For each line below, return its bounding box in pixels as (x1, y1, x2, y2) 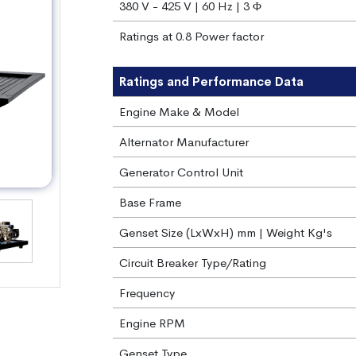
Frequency (118, 285, 175, 301)
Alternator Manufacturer (118, 134, 249, 150)
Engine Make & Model (118, 104, 239, 120)
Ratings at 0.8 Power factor (118, 29, 264, 44)
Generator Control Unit (118, 164, 243, 180)
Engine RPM (118, 315, 185, 331)
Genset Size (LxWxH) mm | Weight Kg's (118, 225, 332, 241)
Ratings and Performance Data (118, 74, 304, 90)
